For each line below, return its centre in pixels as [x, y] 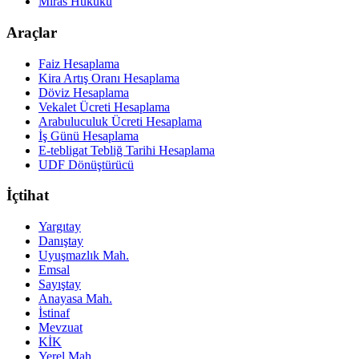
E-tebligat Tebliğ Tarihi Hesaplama [127, 150]
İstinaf [54, 313]
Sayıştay [60, 284]
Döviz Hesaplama [84, 92]
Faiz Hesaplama [79, 63]
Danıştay [61, 241]
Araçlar [32, 32]
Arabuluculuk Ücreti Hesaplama [120, 121]
